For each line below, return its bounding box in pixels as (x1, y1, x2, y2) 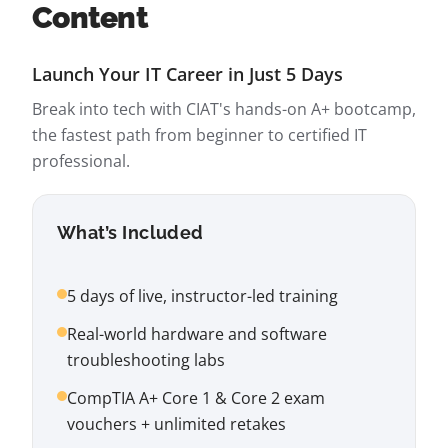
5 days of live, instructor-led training (67, 285, 338, 307)
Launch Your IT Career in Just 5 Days (32, 62, 343, 86)
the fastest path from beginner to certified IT (32, 124, 367, 146)
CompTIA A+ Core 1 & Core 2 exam (67, 387, 325, 409)
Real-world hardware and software (67, 323, 327, 345)
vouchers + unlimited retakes (67, 413, 286, 435)
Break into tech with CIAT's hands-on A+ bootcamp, (32, 98, 416, 120)
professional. (32, 150, 130, 172)
